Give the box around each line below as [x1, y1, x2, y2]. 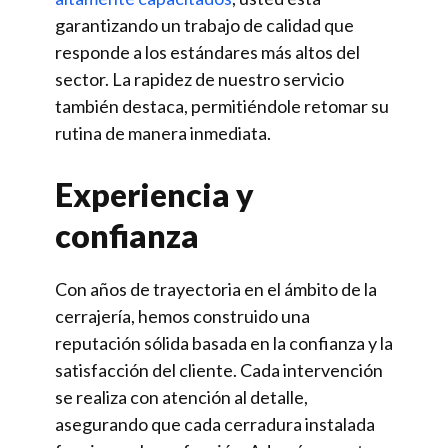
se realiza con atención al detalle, [55, 386, 308, 408]
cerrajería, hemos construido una [55, 305, 310, 327]
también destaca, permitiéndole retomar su [55, 95, 389, 117]
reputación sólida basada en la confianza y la [55, 332, 393, 354]
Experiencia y [55, 175, 254, 214]
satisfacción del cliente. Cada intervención [55, 359, 383, 381]
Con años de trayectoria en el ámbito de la [55, 278, 377, 300]
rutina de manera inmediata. [55, 122, 271, 144]
